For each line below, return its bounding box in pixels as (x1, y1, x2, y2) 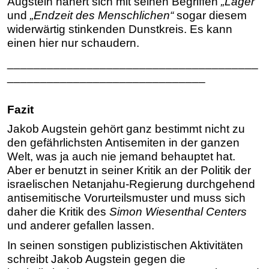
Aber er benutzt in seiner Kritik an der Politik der (7, 164, 251, 177)
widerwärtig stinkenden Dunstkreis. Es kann (7, 23, 232, 36)
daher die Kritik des (7, 205, 109, 219)
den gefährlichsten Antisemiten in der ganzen (7, 136, 240, 150)
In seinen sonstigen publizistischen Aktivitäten (7, 238, 243, 252)
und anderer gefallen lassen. (7, 219, 154, 232)
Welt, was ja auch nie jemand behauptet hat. (7, 150, 235, 163)
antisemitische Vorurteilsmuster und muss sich (7, 192, 246, 205)
